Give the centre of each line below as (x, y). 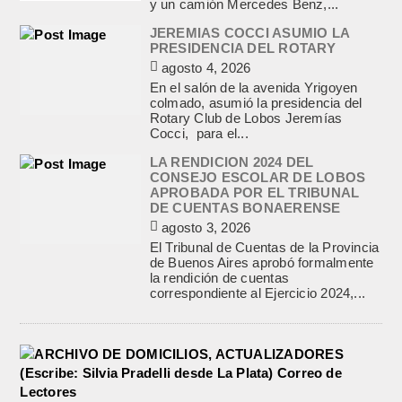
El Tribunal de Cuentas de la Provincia (264, 247)
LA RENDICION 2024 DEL (232, 162)
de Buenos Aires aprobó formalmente (262, 262)
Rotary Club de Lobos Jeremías (246, 118)
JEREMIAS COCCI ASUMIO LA (249, 32)
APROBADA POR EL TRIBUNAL (254, 192)
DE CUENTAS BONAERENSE (245, 207)
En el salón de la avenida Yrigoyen (253, 87)
